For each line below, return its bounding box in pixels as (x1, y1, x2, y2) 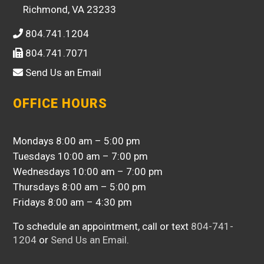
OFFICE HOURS (13, 95, 108, 111)
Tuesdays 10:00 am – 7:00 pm (13, 150, 148, 162)
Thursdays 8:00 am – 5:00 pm (13, 180, 147, 193)
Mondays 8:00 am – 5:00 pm (13, 134, 141, 147)
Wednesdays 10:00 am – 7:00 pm (13, 165, 163, 177)
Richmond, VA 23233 (21, 3, 117, 15)
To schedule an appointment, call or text (13, 220, 192, 232)
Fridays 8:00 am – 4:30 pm (13, 196, 133, 208)
